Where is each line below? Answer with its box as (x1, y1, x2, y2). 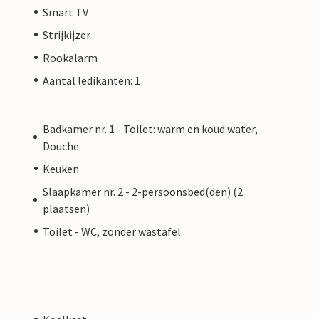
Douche (42, 138, 79, 153)
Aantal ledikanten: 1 (43, 73, 140, 88)
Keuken (43, 161, 79, 176)
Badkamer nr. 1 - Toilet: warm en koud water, (42, 121, 258, 136)
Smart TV (43, 4, 88, 19)
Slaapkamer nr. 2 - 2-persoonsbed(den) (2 (42, 184, 243, 199)
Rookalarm (43, 50, 98, 65)
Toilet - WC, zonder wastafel (43, 224, 181, 239)
